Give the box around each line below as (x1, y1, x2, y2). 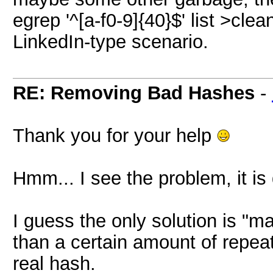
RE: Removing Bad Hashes (13, 82, 255, 103)
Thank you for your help (13, 125, 217, 146)
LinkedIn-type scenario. (13, 31, 208, 52)
